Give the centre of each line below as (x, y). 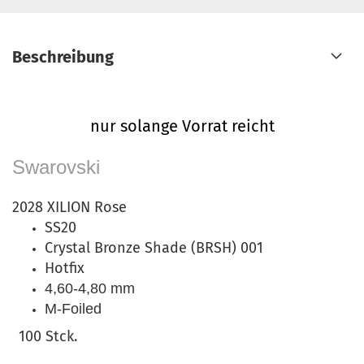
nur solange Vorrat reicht (182, 126)
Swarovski (56, 167)
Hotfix (65, 268)
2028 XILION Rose (78, 207)
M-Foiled (73, 309)
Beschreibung (63, 57)
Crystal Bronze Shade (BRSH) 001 (154, 248)
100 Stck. (48, 336)
